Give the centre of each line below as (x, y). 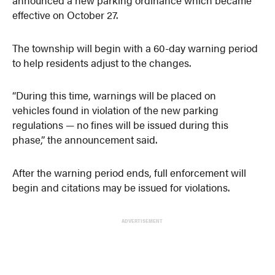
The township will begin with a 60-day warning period (135, 48)
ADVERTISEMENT (142, 220)
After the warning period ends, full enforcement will (130, 173)
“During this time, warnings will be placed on (114, 95)
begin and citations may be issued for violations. (121, 188)
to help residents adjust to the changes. (102, 62)
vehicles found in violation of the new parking (116, 110)
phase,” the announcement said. (85, 140)
